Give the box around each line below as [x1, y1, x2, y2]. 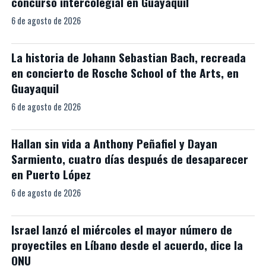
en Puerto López [11, 166, 91, 183]
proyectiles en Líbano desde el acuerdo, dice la [11, 236, 243, 254]
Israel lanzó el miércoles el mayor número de [11, 221, 232, 238]
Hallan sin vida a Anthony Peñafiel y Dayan [11, 135, 217, 152]
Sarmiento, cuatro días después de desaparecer [11, 150, 248, 167]
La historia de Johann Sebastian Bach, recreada [11, 49, 246, 66]
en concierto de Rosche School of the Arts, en [11, 64, 239, 81]
